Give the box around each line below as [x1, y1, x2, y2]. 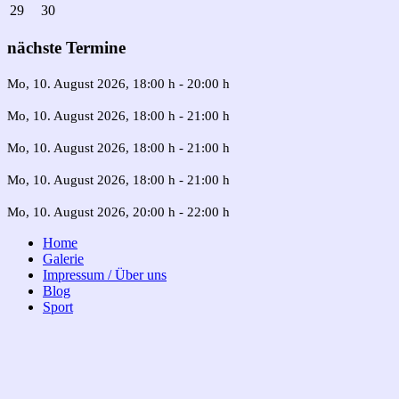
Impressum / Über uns [43, 267, 167, 283]
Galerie [43, 251, 84, 267]
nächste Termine [7, 37, 126, 57]
